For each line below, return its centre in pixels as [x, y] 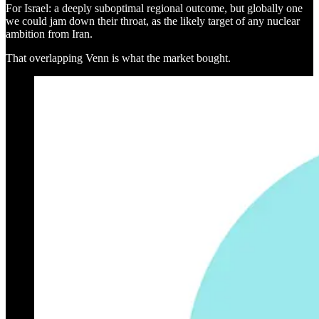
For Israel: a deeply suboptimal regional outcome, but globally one [154, 8]
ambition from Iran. [49, 33]
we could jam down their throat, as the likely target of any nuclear [153, 21]
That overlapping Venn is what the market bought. [118, 58]
